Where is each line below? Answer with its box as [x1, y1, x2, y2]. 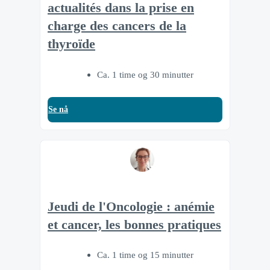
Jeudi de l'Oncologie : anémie [48, 199, 215, 214]
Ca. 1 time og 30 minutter [97, 69, 193, 80]
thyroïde [48, 37, 95, 52]
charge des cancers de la [48, 19, 186, 34]
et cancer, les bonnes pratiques [48, 217, 221, 232]
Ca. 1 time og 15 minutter [97, 250, 193, 260]
